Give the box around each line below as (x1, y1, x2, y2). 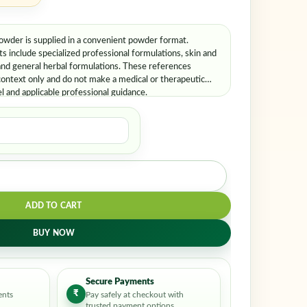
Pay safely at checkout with (86, 291, 184, 299)
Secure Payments (86, 278, 155, 286)
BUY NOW (32, 228, 75, 237)
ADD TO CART (25, 201, 82, 210)
